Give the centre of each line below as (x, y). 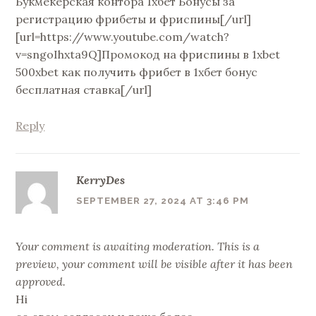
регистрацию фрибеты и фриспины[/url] (134, 19)
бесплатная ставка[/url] (84, 90)
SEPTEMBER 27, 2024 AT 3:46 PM (163, 201)
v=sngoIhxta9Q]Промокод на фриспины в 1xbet (148, 55)
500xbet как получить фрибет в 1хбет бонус (137, 72)
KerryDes (101, 180)
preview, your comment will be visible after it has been (154, 264)
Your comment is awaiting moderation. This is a (138, 247)
